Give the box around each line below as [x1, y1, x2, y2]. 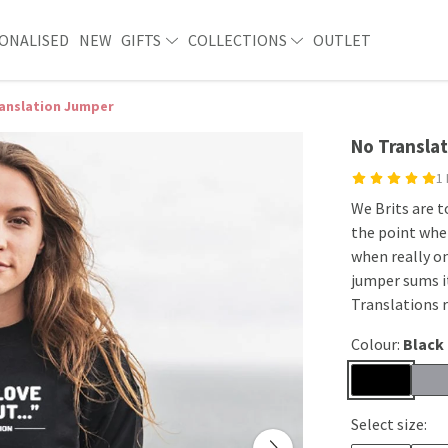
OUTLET [312, 30, 371, 50]
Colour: [351, 334, 403, 354]
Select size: [351, 414, 427, 434]
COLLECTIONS [187, 30, 290, 50]
